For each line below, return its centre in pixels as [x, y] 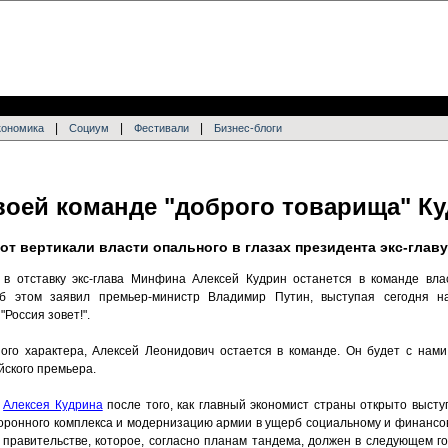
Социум [89, 128]
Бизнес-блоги [248, 128]
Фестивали [161, 128]
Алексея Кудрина [53, 405]
